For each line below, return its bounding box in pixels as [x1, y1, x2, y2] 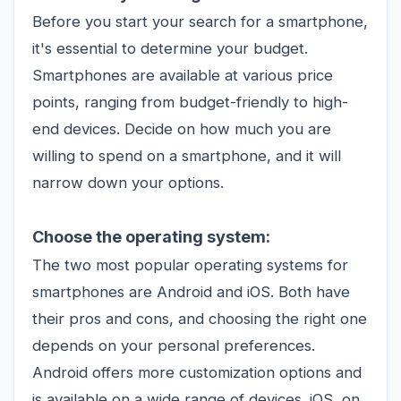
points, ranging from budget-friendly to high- [32, 92, 348, 111]
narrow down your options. [32, 173, 224, 192]
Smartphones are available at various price [32, 65, 333, 84]
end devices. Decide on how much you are [32, 119, 331, 138]
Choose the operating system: [32, 226, 270, 246]
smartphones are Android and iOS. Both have [32, 282, 350, 301]
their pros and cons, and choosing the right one [32, 309, 367, 328]
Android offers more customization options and [32, 363, 362, 381]
